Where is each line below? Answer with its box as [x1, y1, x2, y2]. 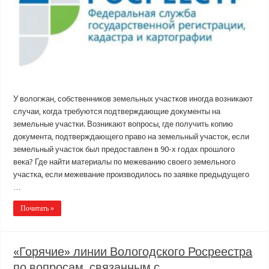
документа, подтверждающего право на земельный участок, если [13, 131, 250, 141]
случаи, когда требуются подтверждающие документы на [13, 106, 221, 116]
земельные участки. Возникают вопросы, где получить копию [13, 119, 234, 128]
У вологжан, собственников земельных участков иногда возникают [13, 94, 253, 103]
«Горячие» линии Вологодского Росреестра [13, 244, 253, 259]
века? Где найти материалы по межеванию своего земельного [13, 157, 236, 166]
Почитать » [20, 204, 55, 213]
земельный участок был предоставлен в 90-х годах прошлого [13, 144, 235, 154]
